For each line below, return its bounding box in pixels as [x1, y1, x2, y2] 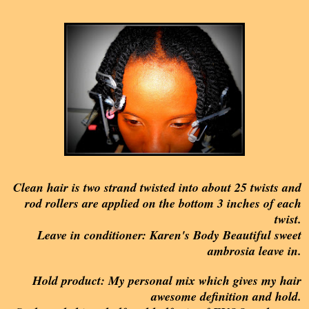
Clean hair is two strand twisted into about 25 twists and [13, 179, 301, 197]
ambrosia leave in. [208, 242, 301, 260]
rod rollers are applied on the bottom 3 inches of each [25, 195, 301, 212]
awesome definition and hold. [151, 288, 301, 306]
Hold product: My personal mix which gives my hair [32, 272, 301, 290]
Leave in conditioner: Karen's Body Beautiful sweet [37, 226, 301, 244]
